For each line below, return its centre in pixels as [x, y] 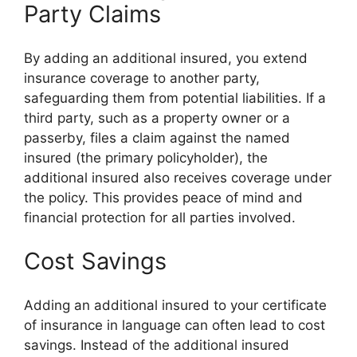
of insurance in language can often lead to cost [175, 325]
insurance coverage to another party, [142, 78]
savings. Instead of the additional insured [157, 345]
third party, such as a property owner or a [157, 118]
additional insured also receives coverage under [178, 177]
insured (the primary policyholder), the [146, 157]
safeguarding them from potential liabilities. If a [175, 98]
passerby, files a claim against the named [157, 137]
